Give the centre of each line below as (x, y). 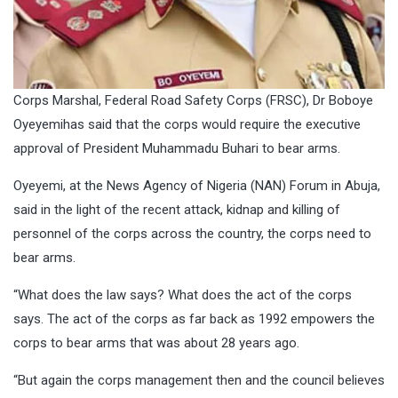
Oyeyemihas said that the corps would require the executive (187, 125)
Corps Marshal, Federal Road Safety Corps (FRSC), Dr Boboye (193, 101)
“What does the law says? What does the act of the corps (183, 295)
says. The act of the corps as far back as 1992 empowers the (194, 319)
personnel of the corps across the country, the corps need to (192, 234)
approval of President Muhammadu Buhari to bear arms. (179, 149)
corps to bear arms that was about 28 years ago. (156, 343)
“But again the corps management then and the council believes (199, 381)
